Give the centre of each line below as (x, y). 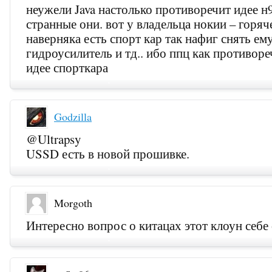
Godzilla (73, 117)
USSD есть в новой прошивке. (108, 154)
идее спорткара (67, 68)
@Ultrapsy (54, 139)
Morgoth (73, 203)
